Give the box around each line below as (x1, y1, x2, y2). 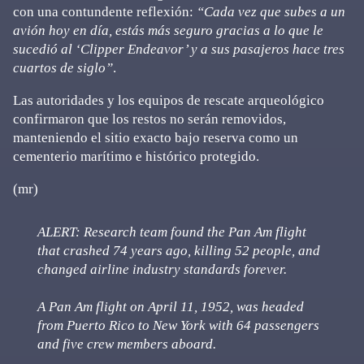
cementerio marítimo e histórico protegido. (13, 148, 259, 164)
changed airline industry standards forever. (37, 261, 287, 277)
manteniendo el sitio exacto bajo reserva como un (13, 129, 298, 145)
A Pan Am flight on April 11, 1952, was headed (37, 298, 304, 314)
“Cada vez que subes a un (197, 3, 345, 19)
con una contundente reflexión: (13, 3, 197, 19)
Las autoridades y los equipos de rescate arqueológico (13, 92, 324, 108)
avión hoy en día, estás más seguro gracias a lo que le (13, 22, 323, 38)
